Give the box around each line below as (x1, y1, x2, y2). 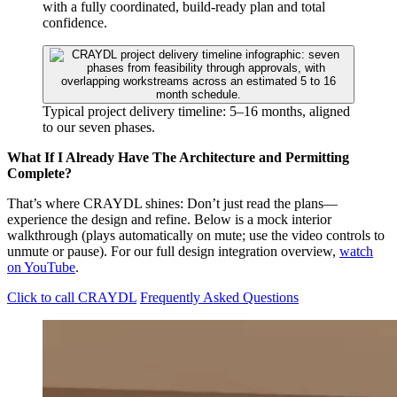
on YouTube (7, 260, 75, 276)
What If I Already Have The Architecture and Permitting (7, 150, 349, 166)
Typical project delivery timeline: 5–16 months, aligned (43, 104, 350, 120)
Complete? (7, 166, 72, 182)
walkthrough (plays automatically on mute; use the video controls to (7, 228, 385, 244)
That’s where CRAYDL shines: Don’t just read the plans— (7, 196, 338, 212)
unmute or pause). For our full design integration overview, (7, 244, 339, 260)
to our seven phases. (43, 120, 155, 136)
